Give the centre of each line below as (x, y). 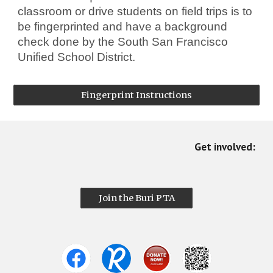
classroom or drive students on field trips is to (135, 12)
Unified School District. (77, 57)
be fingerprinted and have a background (123, 27)
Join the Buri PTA (136, 198)
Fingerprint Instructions (136, 95)
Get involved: (225, 147)
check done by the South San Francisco (123, 42)
